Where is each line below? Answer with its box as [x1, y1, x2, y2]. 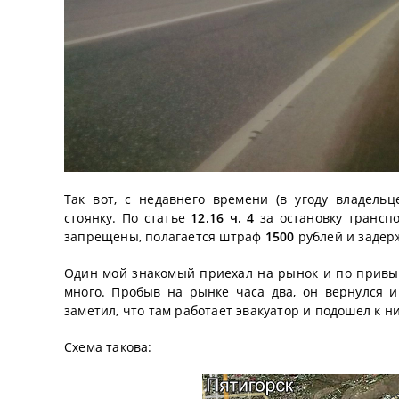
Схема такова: [64, 338, 152, 355]
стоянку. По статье [64, 208, 191, 226]
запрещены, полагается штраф [64, 227, 265, 245]
